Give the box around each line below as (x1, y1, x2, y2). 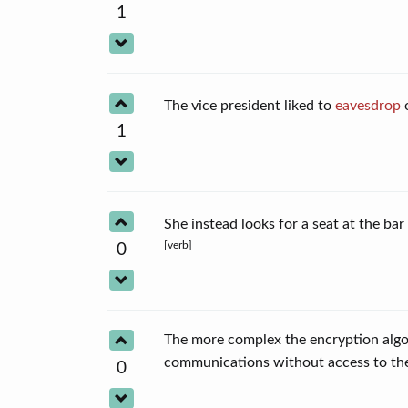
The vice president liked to (164, 97, 336, 113)
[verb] (164, 239, 193, 250)
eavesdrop (335, 97, 402, 113)
